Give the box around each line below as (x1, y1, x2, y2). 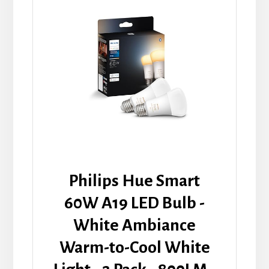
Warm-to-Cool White (59, 238, 210, 256)
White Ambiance (73, 216, 196, 234)
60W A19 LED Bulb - (64, 193, 205, 212)
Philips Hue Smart (69, 171, 200, 190)
